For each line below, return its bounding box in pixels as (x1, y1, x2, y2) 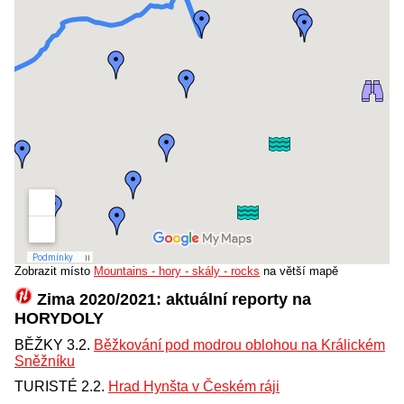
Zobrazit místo (14, 264, 94, 279)
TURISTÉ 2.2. (14, 379, 108, 395)
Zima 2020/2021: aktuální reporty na (32, 290, 311, 309)
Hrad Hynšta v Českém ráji (108, 379, 280, 395)
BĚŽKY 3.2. (14, 337, 94, 353)
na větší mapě (260, 264, 338, 279)
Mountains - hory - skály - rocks (94, 264, 260, 279)
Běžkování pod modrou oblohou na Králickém (94, 337, 385, 353)
